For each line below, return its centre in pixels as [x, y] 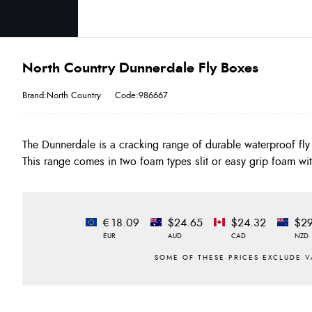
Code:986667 [141, 95]
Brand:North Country [62, 95]
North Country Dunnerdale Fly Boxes [140, 68]
